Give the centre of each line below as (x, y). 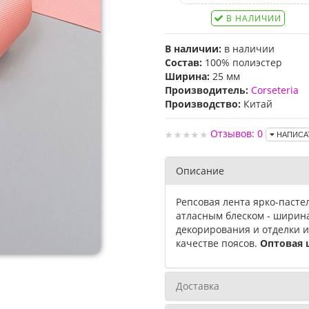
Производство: (203, 104)
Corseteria (275, 90)
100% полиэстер (242, 62)
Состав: (183, 62)
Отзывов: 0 (237, 133)
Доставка (198, 286)
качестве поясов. (218, 243)
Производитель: (207, 90)
